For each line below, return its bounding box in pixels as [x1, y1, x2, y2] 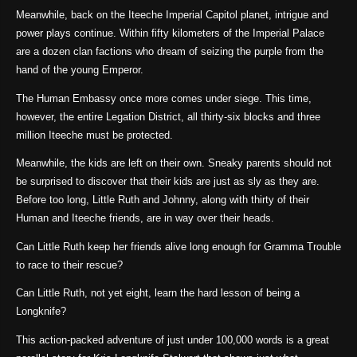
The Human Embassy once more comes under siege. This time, [15, 92, 312, 104]
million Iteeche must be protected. [15, 129, 173, 141]
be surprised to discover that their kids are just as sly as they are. [15, 176, 320, 188]
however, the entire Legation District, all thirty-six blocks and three [15, 111, 320, 123]
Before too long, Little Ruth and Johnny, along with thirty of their [15, 194, 309, 206]
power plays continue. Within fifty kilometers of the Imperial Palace [15, 28, 324, 40]
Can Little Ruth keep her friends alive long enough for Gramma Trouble [15, 241, 341, 253]
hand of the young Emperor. [15, 65, 143, 76]
